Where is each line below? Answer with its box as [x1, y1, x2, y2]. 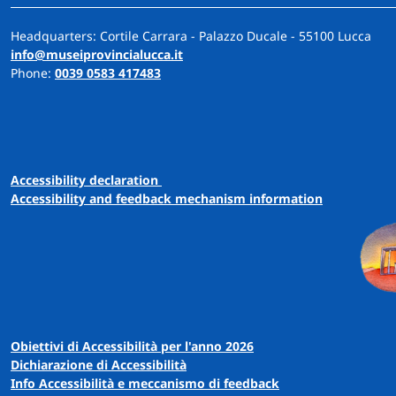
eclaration [97, 171, 162, 189]
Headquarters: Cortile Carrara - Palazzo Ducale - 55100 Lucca [11, 27, 371, 45]
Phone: [11, 65, 55, 82]
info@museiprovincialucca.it [11, 46, 183, 64]
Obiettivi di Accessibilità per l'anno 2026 [11, 338, 254, 355]
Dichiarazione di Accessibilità [11, 356, 187, 374]
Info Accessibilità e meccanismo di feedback [11, 375, 279, 392]
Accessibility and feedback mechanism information [11, 190, 323, 208]
